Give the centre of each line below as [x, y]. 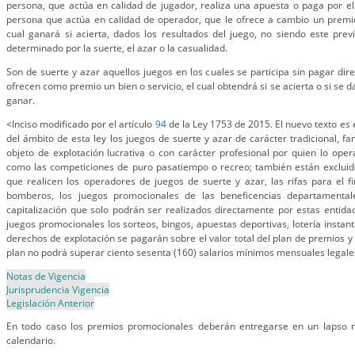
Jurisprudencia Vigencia [58, 290]
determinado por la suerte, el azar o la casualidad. [117, 48]
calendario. [31, 340]
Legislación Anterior [50, 303]
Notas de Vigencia [46, 276]
